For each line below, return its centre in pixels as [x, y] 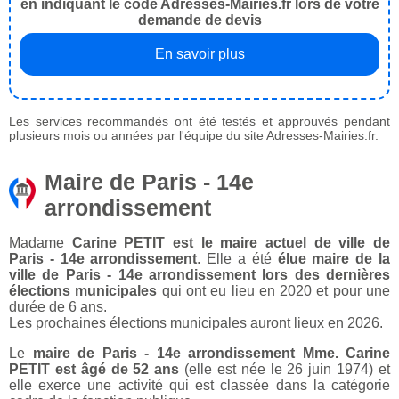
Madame [41, 243]
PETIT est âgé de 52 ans [94, 370]
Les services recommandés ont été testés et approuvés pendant [199, 122]
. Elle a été [237, 259]
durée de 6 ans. [58, 307]
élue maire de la [334, 259]
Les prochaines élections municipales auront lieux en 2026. [196, 323]
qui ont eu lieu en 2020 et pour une [274, 291]
